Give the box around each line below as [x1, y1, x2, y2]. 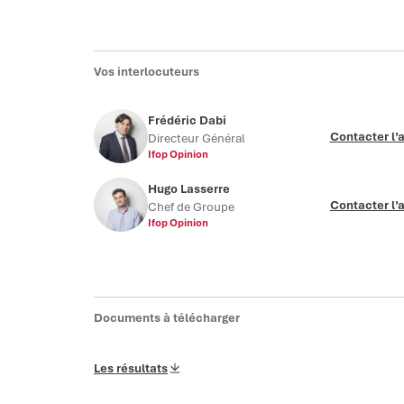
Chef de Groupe [148, 198, 234, 215]
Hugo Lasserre [148, 180, 230, 197]
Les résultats [94, 360, 168, 376]
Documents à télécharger [94, 309, 240, 326]
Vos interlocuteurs [94, 63, 199, 79]
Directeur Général [148, 130, 245, 146]
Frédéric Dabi [148, 112, 226, 128]
